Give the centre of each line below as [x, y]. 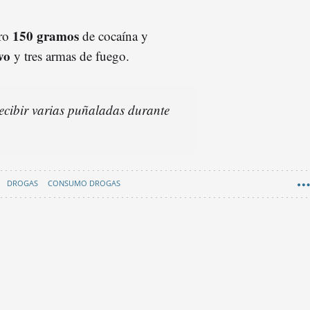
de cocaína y [113, 35]
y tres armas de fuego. [70, 55]
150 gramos [46, 35]
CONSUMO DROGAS [84, 183]
